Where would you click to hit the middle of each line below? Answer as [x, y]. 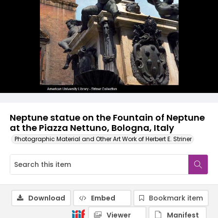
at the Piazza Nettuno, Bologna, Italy [92, 128]
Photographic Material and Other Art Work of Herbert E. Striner [103, 139]
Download [47, 198]
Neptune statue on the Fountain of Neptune [107, 118]
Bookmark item [176, 198]
